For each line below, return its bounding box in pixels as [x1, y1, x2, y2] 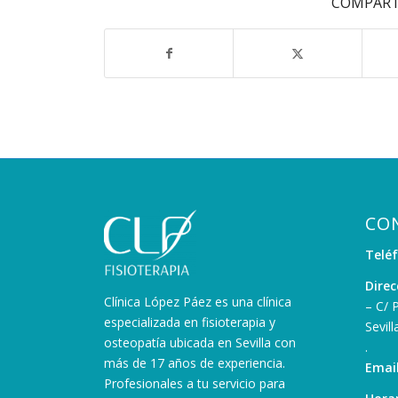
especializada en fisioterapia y [104, 314, 276, 331]
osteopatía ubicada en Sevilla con [104, 334, 297, 352]
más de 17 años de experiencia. [104, 354, 286, 372]
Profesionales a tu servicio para [104, 375, 286, 393]
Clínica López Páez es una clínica [104, 293, 292, 311]
